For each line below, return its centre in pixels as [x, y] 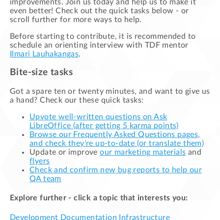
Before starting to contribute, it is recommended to [103, 36]
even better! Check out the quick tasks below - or [99, 11]
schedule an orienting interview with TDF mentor [99, 45]
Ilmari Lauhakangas [44, 54]
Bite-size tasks [41, 73]
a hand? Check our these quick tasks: [77, 100]
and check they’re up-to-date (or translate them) [117, 144]
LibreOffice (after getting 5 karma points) [104, 126]
